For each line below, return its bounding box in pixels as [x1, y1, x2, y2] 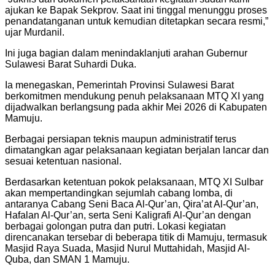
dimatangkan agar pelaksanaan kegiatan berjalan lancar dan [5, 144, 269, 155]
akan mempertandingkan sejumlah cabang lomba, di [5, 187, 233, 198]
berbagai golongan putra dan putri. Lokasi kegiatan [5, 220, 226, 231]
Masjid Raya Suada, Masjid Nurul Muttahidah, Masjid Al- [5, 242, 250, 254]
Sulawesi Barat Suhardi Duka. [5, 58, 136, 69]
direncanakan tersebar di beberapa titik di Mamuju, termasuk [5, 231, 267, 242]
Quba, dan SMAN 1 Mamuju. [5, 254, 130, 265]
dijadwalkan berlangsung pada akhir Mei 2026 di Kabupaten [5, 101, 267, 112]
